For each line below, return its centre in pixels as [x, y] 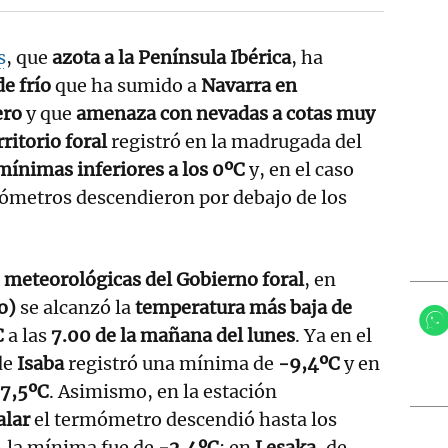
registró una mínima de [171, 363]
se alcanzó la [75, 307]
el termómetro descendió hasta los [183, 419]
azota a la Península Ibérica [171, 57]
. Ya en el [333, 335]
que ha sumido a [126, 85]
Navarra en [249, 85]
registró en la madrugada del [234, 141]
